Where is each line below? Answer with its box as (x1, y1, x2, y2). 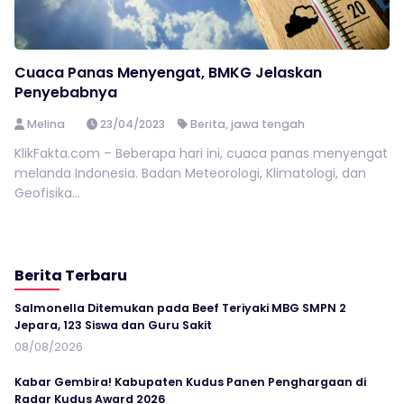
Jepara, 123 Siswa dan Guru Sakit (14, 317, 212, 333)
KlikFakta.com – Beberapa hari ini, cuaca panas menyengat (14, 144, 388, 162)
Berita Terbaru (14, 265, 127, 286)
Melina (26, 116, 65, 132)
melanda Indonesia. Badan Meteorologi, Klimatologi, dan (14, 164, 366, 182)
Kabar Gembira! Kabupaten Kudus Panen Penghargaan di (14, 374, 366, 390)
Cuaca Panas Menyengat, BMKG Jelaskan (14, 62, 322, 83)
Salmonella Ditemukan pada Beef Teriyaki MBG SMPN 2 (14, 300, 346, 316)
